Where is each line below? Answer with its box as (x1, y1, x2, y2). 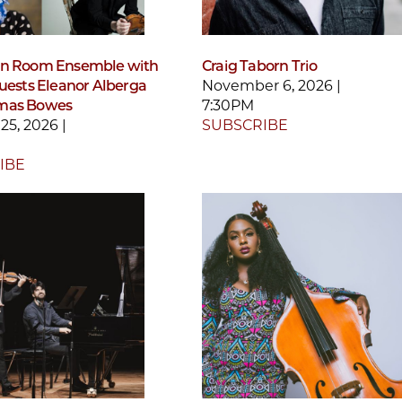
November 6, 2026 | (202, 76, 341, 94)
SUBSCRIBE (202, 116, 288, 134)
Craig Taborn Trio (202, 57, 318, 74)
